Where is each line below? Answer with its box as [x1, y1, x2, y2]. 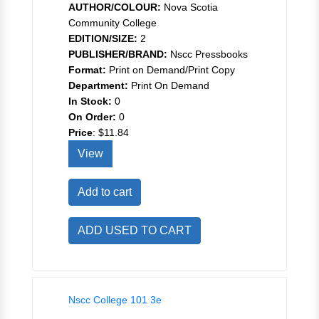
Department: [68, 79, 128, 91]
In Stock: [68, 95, 112, 107]
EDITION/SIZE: [68, 32, 137, 44]
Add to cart [78, 185, 132, 198]
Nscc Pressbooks [167, 48, 248, 60]
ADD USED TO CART [78, 224, 192, 236]
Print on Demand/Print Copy [106, 63, 235, 75]
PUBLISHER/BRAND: [68, 48, 167, 60]
